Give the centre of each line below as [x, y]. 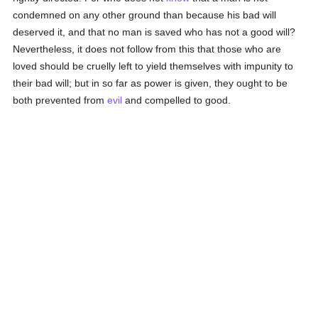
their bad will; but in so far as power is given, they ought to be [150, 83]
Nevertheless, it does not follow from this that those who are [147, 49]
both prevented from [60, 100]
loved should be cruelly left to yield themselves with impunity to [153, 66]
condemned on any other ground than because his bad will [145, 15]
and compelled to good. [177, 100]
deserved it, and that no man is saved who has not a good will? [154, 32]
